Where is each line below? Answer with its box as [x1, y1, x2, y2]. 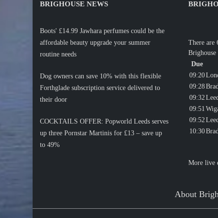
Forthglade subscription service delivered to [40, 84, 161, 92]
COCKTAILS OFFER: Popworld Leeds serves [40, 118, 169, 126]
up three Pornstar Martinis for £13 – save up [40, 129, 163, 137]
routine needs [40, 51, 77, 58]
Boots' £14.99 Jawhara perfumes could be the [40, 27, 165, 35]
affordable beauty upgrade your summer [40, 39, 151, 47]
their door [40, 96, 68, 104]
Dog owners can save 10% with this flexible [40, 73, 162, 80]
